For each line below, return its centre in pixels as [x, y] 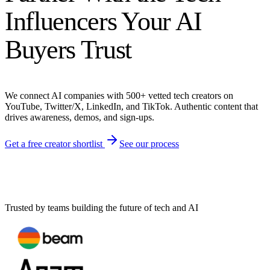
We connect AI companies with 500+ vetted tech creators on [119, 95]
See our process [149, 143]
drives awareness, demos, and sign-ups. [80, 117]
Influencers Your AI [103, 21]
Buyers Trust [68, 49]
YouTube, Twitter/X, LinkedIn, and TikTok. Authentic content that [131, 106]
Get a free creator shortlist [54, 143]
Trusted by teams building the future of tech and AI [102, 207]
